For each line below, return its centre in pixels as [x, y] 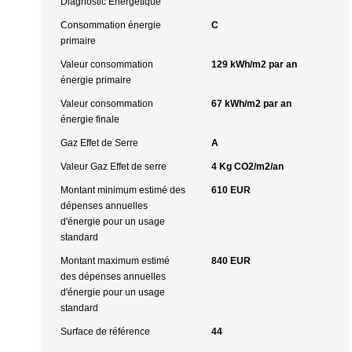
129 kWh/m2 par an [254, 64]
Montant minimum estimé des [123, 190]
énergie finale [90, 119]
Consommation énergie [111, 25]
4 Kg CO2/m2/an [247, 167]
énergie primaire [96, 80]
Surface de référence [105, 332]
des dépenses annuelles [113, 277]
